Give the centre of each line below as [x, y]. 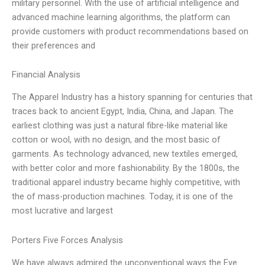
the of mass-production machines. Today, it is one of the [122, 197]
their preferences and [54, 45]
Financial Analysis [46, 75]
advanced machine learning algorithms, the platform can [121, 17]
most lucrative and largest [62, 211]
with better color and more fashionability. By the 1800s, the [126, 168]
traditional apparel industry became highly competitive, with [126, 182]
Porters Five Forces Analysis [67, 240]
